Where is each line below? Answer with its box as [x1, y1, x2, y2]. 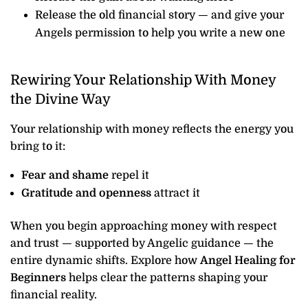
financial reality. [10, 288, 97, 301]
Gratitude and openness [21, 186, 151, 199]
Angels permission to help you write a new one [35, 26, 285, 39]
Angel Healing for [200, 254, 296, 267]
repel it [109, 168, 149, 181]
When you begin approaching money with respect [10, 219, 277, 232]
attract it [151, 186, 200, 199]
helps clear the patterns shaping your [66, 271, 267, 284]
